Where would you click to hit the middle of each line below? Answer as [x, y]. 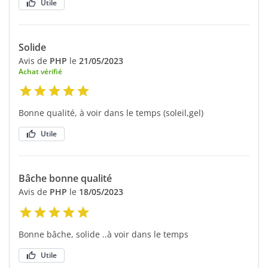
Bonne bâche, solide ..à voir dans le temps [103, 234]
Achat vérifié [40, 71]
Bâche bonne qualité [65, 178]
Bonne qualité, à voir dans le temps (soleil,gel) [111, 112]
